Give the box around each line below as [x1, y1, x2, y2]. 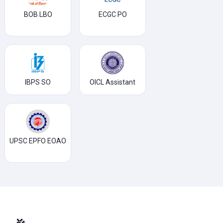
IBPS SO [25, 78, 51, 86]
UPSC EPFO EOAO [9, 137, 66, 145]
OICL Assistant [90, 78, 135, 86]
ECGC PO [98, 10, 127, 18]
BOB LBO [23, 10, 52, 18]
